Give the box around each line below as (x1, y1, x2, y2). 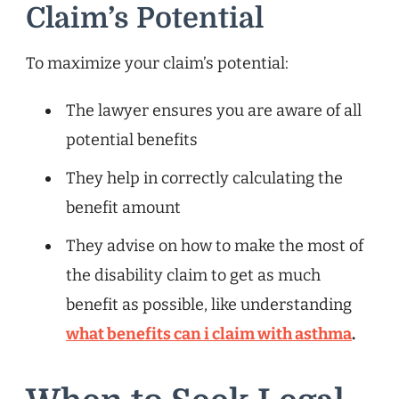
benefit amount (66, 197, 181, 217)
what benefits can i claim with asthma (66, 323, 352, 344)
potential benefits (66, 129, 198, 150)
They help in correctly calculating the (66, 167, 343, 188)
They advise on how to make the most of (66, 235, 363, 256)
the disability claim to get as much (66, 265, 321, 285)
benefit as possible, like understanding (66, 294, 352, 314)
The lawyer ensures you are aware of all (66, 100, 362, 120)
